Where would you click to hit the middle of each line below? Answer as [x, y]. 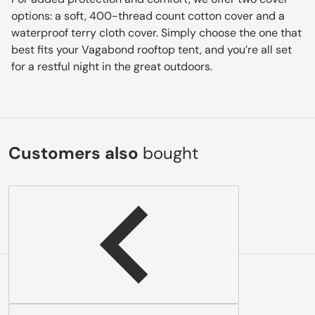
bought [171, 153]
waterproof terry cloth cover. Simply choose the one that [156, 32]
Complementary [78, 288]
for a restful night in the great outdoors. [112, 66]
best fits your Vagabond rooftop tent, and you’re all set [152, 49]
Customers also [76, 153]
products [184, 288]
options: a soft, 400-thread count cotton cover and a [148, 15]
